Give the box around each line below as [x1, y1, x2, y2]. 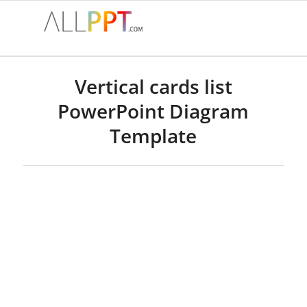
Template [110, 123, 197, 149]
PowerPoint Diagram [58, 98, 249, 124]
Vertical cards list [74, 73, 232, 99]
